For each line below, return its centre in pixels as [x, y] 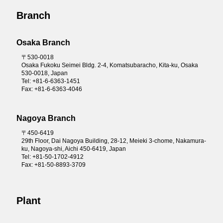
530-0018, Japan [44, 73]
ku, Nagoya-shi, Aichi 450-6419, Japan [73, 149]
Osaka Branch [43, 42]
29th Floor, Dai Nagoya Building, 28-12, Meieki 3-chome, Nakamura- [113, 141]
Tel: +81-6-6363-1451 [51, 81]
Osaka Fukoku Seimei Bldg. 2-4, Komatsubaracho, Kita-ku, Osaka [110, 65]
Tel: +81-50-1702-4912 [52, 157]
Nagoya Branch [46, 118]
